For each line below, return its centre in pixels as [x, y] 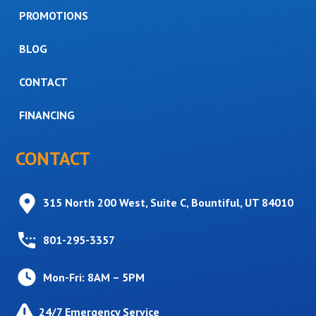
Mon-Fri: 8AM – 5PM [94, 277]
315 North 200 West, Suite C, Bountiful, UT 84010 [169, 202]
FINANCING [47, 115]
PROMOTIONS [54, 16]
